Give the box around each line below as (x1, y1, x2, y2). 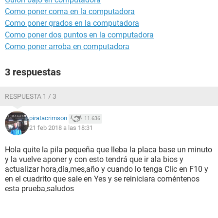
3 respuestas (5, 66, 61, 78)
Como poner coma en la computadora (5, 7, 135, 16)
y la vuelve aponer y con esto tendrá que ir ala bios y (5, 155, 183, 164)
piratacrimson (29, 114, 67, 122)
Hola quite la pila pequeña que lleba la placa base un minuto (5, 145, 212, 154)
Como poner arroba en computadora (5, 42, 129, 51)
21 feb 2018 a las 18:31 (29, 124, 93, 131)
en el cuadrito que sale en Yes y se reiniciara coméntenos (5, 174, 200, 183)
